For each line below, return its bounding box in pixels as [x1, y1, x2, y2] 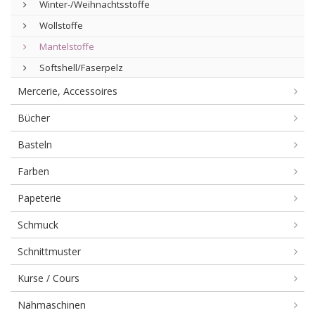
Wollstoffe [37, 19, 83, 32]
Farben [18, 165, 49, 178]
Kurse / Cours [18, 271, 79, 285]
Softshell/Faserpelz [37, 61, 123, 74]
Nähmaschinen [18, 298, 86, 311]
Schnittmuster [18, 245, 81, 258]
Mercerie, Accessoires [18, 84, 117, 98]
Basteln [18, 138, 52, 151]
